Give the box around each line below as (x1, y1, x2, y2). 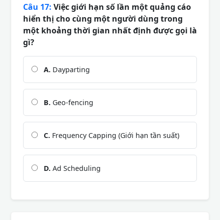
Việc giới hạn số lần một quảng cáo (52, 1, 191, 12)
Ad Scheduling (51, 163, 101, 173)
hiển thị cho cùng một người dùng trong (23, 13, 183, 24)
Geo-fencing (51, 97, 93, 107)
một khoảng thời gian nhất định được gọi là (23, 25, 197, 36)
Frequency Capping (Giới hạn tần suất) (50, 130, 179, 140)
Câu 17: (23, 1, 52, 12)
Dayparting (51, 64, 90, 74)
